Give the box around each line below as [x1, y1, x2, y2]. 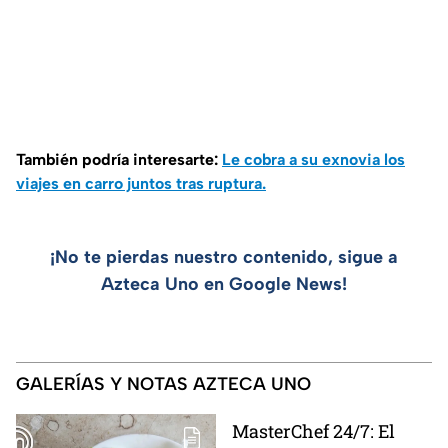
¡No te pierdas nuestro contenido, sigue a [50, 245, 398, 268]
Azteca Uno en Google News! [101, 272, 347, 295]
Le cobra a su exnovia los [222, 149, 405, 169]
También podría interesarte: [16, 149, 222, 169]
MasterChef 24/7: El [232, 418, 395, 443]
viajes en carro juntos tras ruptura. [16, 173, 266, 193]
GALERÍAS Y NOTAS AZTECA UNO [16, 372, 311, 395]
